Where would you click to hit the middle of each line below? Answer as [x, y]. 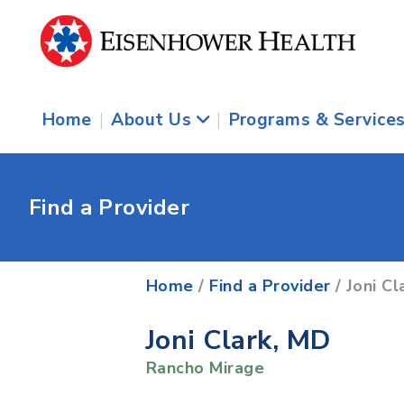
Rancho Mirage [206, 368]
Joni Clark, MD [239, 340]
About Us [154, 120]
